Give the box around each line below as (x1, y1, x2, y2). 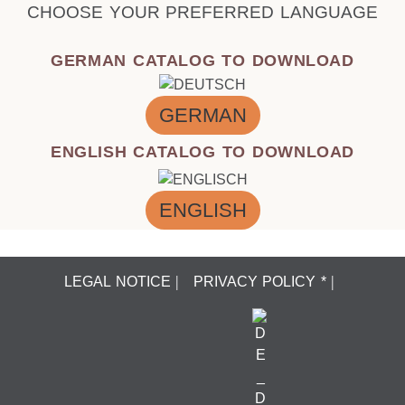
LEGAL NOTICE (64, 274, 171, 290)
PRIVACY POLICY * (193, 274, 326, 290)
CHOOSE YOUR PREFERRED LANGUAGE (26, 2, 379, 22)
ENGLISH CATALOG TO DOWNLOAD (51, 142, 354, 161)
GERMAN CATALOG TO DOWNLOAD (51, 51, 354, 70)
